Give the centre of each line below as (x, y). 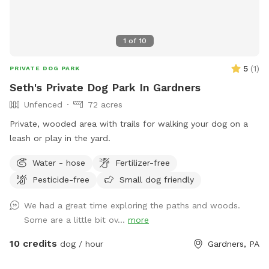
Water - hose (59, 162)
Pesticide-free (61, 179)
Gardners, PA (234, 243)
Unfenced (43, 104)
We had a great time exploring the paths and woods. (132, 205)
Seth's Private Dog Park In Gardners (105, 87)
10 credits (33, 243)
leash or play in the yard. (60, 138)
